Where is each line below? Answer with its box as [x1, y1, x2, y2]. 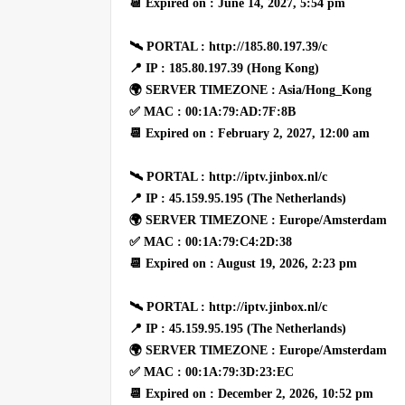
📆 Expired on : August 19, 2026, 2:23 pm [129, 256, 357, 270]
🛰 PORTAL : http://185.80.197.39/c [129, 39, 327, 53]
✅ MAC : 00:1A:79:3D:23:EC [129, 364, 294, 379]
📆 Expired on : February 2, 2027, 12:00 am [129, 126, 370, 140]
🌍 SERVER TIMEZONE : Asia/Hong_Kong [129, 82, 372, 97]
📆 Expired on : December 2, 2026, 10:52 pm [129, 386, 373, 400]
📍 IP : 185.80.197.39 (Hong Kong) [129, 61, 319, 75]
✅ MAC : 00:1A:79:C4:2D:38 [129, 234, 292, 249]
